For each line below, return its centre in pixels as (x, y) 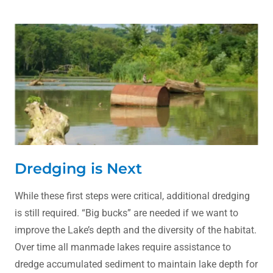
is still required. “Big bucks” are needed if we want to (126, 213)
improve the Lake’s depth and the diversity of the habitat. (136, 230)
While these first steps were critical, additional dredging (132, 196)
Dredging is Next (78, 168)
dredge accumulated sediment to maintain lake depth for (136, 264)
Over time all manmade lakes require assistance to (123, 247)
